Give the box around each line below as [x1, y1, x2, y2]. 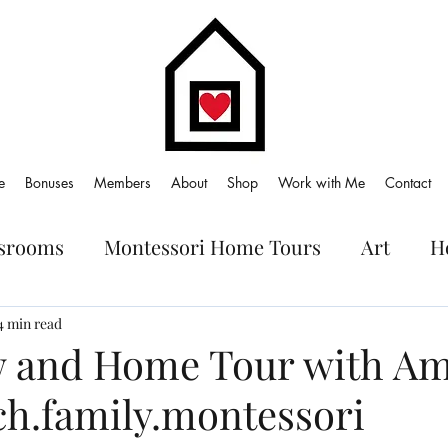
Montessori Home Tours [104, 232, 321, 260]
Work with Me [278, 173, 365, 192]
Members [94, 173, 151, 192]
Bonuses [25, 173, 74, 192]
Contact [385, 173, 431, 192]
